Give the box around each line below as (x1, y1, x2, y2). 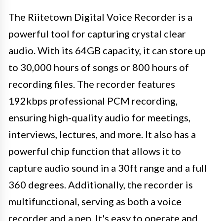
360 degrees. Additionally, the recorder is (8, 179, 193, 190)
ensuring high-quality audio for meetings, (8, 111, 190, 123)
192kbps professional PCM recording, (8, 95, 178, 107)
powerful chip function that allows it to (8, 145, 181, 157)
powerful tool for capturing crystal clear (8, 28, 186, 39)
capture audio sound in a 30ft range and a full (8, 162, 207, 174)
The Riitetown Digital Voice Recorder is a (8, 11, 192, 23)
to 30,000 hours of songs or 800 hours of (8, 61, 189, 73)
